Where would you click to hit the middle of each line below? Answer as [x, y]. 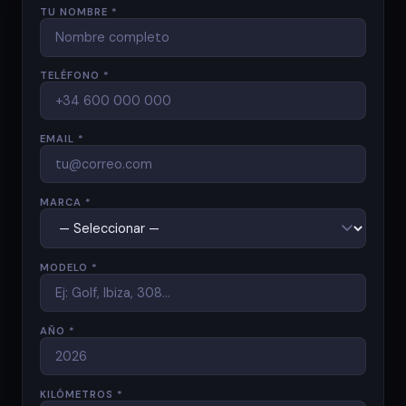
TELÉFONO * [75, 76]
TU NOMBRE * [79, 12]
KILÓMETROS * [82, 394]
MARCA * [66, 203]
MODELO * [69, 268]
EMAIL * [63, 139]
